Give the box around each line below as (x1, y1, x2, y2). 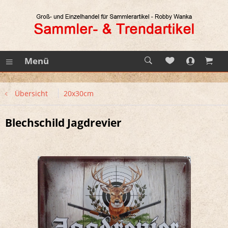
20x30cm (64, 89, 94, 98)
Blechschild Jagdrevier (5, 116, 122, 130)
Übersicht (15, 89, 48, 98)
